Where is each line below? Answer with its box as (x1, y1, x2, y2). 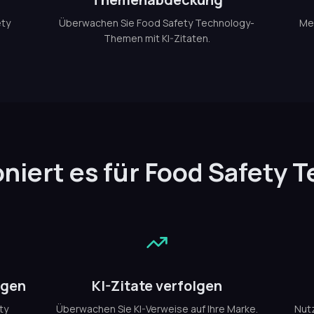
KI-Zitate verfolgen (91, 276, 222, 295)
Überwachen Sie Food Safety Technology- (59, 16, 255, 29)
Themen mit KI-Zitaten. (103, 32, 210, 45)
